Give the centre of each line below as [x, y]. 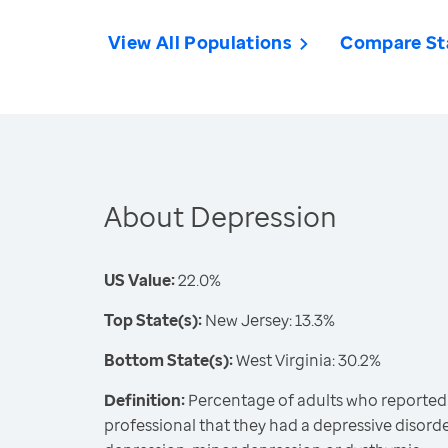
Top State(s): [153, 320]
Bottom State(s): [168, 360]
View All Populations [200, 42]
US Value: [139, 280]
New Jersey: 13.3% [268, 320]
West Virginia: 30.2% [307, 360]
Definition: [144, 400]
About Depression [220, 216]
